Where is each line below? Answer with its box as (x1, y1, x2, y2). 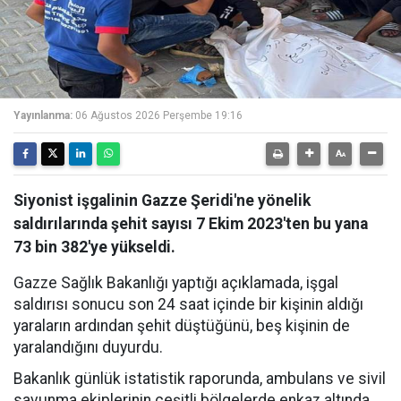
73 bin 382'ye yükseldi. (13, 237, 175, 256)
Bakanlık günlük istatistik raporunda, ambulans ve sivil (13, 369, 386, 388)
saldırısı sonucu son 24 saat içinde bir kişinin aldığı (13, 294, 363, 313)
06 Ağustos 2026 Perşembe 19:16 (75, 108, 243, 122)
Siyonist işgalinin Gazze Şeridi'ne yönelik (13, 191, 311, 209)
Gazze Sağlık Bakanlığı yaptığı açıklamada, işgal (13, 273, 338, 292)
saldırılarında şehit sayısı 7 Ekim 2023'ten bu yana (13, 214, 368, 233)
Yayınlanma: (13, 108, 73, 122)
